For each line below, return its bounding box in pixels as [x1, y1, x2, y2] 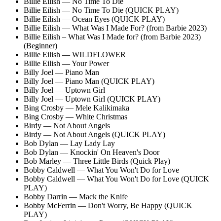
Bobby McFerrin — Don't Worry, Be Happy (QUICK [24, 201, 192, 210]
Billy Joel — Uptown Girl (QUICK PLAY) [24, 94, 160, 103]
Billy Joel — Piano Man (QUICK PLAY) [24, 76, 154, 85]
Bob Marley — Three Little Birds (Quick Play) [24, 156, 170, 165]
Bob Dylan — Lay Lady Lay [24, 139, 115, 147]
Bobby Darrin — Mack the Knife [24, 192, 128, 201]
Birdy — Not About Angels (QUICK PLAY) [24, 130, 165, 139]
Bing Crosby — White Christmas [24, 112, 127, 121]
